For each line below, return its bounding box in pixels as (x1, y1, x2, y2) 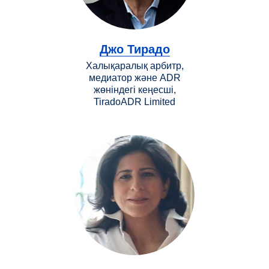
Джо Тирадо (99, 42, 170, 56)
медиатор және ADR (88, 72, 181, 83)
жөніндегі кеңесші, (93, 84, 176, 95)
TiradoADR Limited (94, 96, 175, 107)
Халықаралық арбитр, (85, 60, 184, 71)
